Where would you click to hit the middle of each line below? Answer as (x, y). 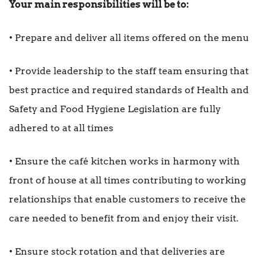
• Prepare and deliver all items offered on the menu (129, 38)
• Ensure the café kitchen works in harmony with (124, 161)
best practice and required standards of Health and (129, 90)
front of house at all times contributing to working (127, 180)
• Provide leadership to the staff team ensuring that (129, 71)
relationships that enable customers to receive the (127, 199)
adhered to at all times (61, 128)
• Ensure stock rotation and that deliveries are (117, 252)
